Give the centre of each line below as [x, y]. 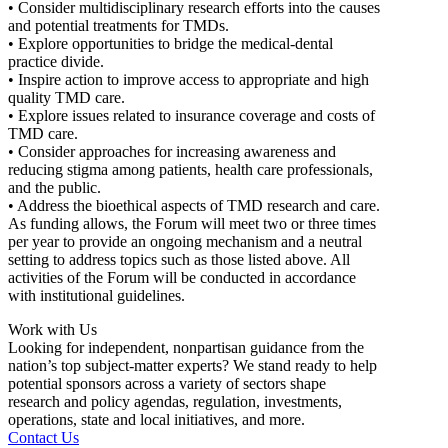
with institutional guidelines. [96, 295]
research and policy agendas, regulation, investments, [175, 401]
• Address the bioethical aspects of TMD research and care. [194, 205]
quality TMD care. [66, 97]
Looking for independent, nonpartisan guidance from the [186, 347]
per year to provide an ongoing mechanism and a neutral [185, 241]
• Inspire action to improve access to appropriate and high [188, 79]
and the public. [54, 187]
